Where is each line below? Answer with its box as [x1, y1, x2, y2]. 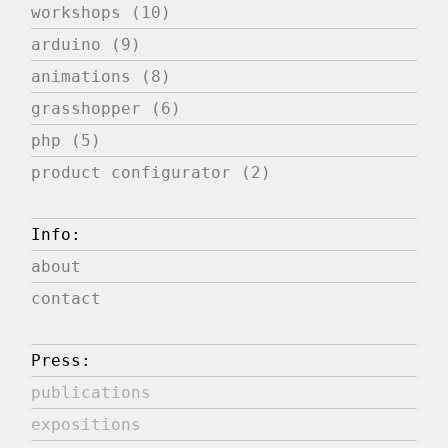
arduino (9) [31, 35, 142, 55]
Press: [31, 351, 92, 371]
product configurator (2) [31, 163, 272, 183]
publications [31, 383, 152, 403]
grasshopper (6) [31, 99, 182, 119]
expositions [31, 415, 142, 435]
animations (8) [31, 67, 172, 87]
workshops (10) [31, 3, 172, 23]
